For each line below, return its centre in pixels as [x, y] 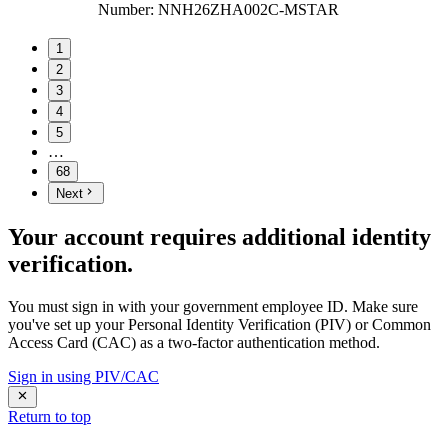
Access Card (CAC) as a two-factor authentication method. [194, 342]
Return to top [49, 417]
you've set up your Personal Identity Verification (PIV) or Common [219, 324]
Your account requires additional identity [219, 237]
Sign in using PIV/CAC [83, 376]
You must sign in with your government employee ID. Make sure [213, 306]
